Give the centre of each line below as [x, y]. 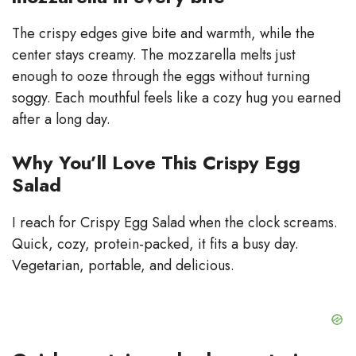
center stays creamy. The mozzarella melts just [154, 54]
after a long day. [61, 119]
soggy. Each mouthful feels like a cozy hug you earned [176, 97]
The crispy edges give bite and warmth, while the [163, 33]
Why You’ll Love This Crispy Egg [156, 162]
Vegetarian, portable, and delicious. [123, 265]
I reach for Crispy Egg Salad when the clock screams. [175, 222]
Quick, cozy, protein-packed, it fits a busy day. [155, 244]
